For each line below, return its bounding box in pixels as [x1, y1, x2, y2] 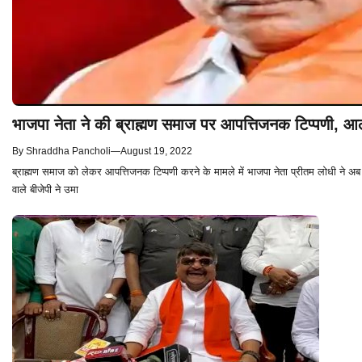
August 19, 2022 [120, 145, 192, 157]
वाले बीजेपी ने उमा [12, 183, 78, 196]
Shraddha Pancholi [26, 145, 111, 157]
